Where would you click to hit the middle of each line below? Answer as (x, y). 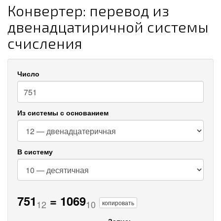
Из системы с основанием (63, 112)
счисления (45, 43)
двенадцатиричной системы (108, 27)
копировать (118, 202)
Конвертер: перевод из (88, 10)
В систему (35, 151)
